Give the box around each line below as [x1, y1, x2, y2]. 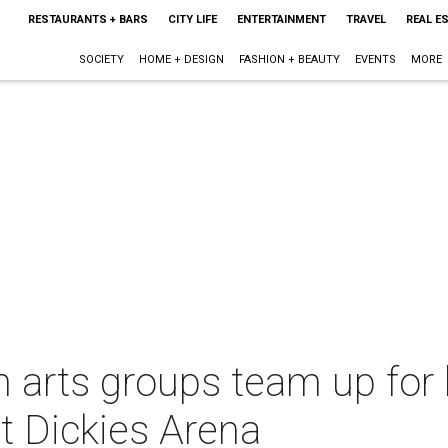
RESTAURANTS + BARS [27, 13, 148, 26]
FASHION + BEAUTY [238, 53, 340, 66]
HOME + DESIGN [138, 53, 224, 66]
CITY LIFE [167, 13, 217, 26]
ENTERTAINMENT [236, 13, 326, 26]
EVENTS [354, 53, 396, 66]
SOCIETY [78, 53, 124, 66]
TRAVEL [345, 13, 386, 26]
